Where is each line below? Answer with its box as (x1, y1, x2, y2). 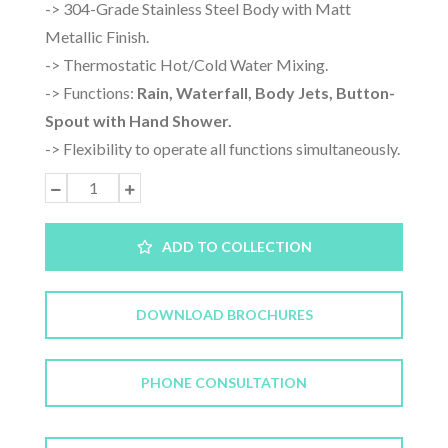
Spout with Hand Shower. (45, 110, 232, 130)
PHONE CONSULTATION (141, 373, 307, 391)
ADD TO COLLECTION (152, 237, 312, 255)
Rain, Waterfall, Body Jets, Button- (137, 82, 395, 102)
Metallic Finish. (45, 26, 149, 46)
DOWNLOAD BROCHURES (135, 305, 313, 323)
